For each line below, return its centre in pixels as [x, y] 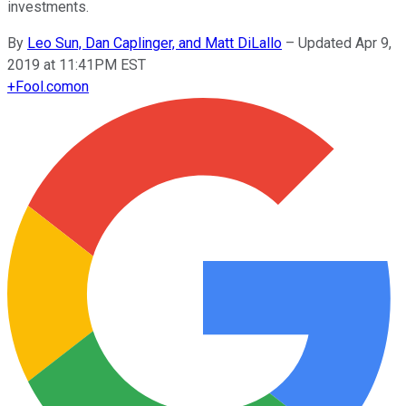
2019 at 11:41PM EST [77, 64]
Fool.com [44, 86]
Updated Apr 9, [345, 43]
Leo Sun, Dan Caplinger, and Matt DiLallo [155, 43]
